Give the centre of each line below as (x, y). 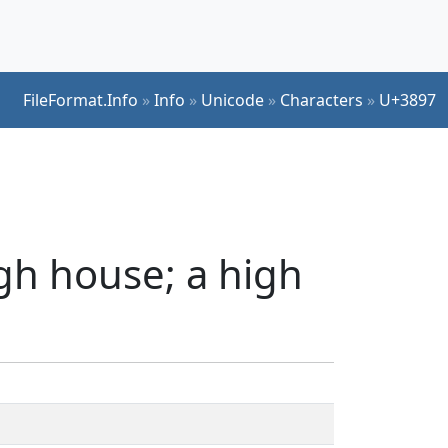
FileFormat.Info (80, 99)
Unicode (232, 99)
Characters (321, 99)
